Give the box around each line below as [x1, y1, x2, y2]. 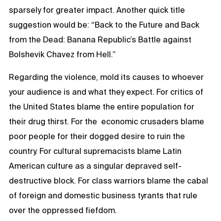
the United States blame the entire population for [9, 102, 194, 111]
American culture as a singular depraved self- [9, 161, 182, 170]
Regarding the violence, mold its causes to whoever [9, 72, 204, 81]
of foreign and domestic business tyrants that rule [9, 190, 197, 200]
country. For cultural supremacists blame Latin [9, 146, 182, 155]
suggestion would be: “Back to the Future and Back [9, 20, 199, 29]
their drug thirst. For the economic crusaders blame [9, 116, 204, 126]
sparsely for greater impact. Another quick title [9, 5, 185, 14]
